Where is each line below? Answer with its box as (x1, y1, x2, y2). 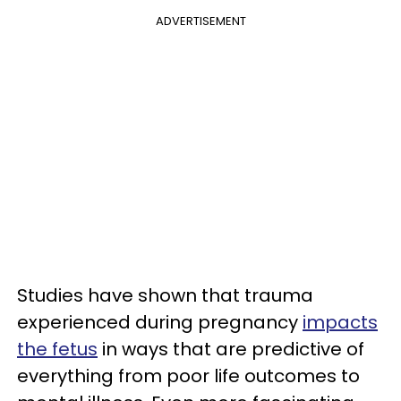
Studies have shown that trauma (17, 283, 313, 308)
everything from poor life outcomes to (17, 363, 360, 388)
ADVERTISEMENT (155, 13, 246, 30)
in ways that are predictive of (98, 337, 364, 362)
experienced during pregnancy (17, 310, 303, 335)
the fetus (17, 337, 98, 362)
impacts (303, 310, 378, 335)
